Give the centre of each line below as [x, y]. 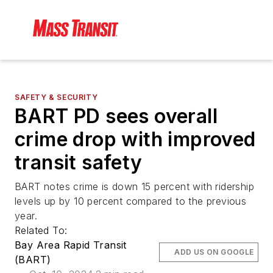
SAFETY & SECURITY [56, 97]
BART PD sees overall [116, 116]
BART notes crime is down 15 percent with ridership [134, 187]
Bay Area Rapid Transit [71, 245]
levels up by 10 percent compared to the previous [131, 201]
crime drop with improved [135, 140]
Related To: [43, 231]
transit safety [79, 163]
